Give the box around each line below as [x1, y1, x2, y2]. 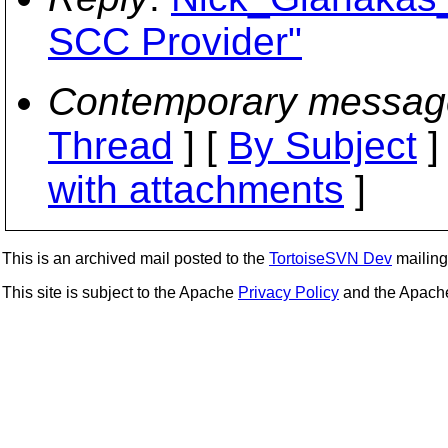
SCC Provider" [48, 20, 302, 63]
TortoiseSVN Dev [269, 250, 392, 267]
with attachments [48, 168, 344, 211]
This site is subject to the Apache [2, 284, 238, 301]
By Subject [228, 124, 417, 167]
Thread [48, 124, 173, 167]
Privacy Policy [238, 284, 339, 301]
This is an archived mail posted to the [2, 250, 269, 267]
